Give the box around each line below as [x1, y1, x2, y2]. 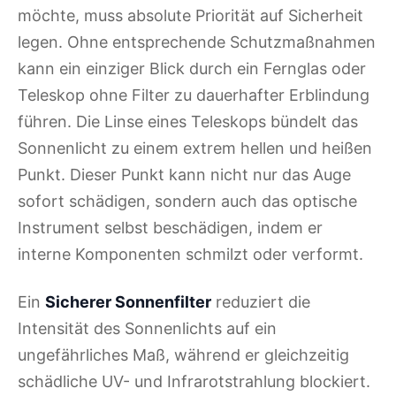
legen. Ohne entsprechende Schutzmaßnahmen [18, 33, 376, 52]
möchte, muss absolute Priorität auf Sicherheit [18, 6, 363, 26]
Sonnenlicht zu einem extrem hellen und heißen [18, 139, 372, 158]
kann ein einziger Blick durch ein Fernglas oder [18, 59, 366, 79]
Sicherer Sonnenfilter [45, 293, 211, 312]
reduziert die [211, 293, 310, 312]
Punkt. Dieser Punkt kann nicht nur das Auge [18, 165, 351, 185]
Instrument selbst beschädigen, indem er [18, 218, 323, 238]
